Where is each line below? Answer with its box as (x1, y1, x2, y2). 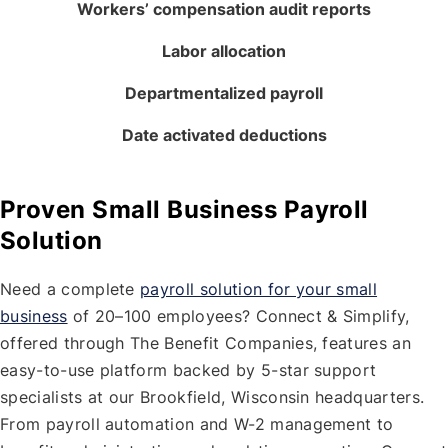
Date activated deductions (121, 125, 327, 146)
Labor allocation (162, 41, 286, 62)
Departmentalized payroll (125, 83, 323, 104)
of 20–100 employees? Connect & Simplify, (67, 306, 410, 327)
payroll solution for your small (140, 279, 378, 300)
